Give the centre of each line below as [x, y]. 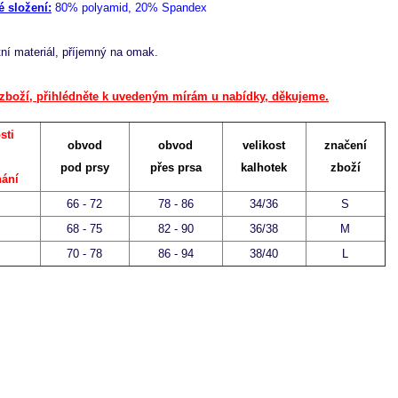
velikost [264, 146]
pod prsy [84, 168]
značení [345, 146]
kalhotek [264, 168]
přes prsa [175, 168]
